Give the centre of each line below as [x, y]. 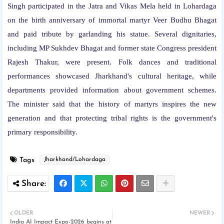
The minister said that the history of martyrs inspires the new [112, 104]
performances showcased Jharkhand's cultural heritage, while [112, 76]
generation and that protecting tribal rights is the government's [112, 118]
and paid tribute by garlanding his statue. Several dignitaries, [112, 34]
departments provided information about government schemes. [112, 90]
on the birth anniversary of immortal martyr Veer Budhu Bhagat [112, 20]
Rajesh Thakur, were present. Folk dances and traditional [112, 62]
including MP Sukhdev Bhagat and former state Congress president [112, 48]
